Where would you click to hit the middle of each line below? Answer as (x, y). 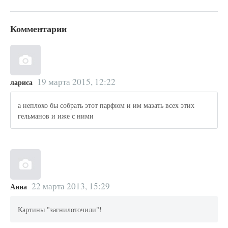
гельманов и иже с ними (56, 116)
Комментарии (38, 28)
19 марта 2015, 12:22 (76, 81)
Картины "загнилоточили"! (60, 209)
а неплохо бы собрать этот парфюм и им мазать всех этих (106, 105)
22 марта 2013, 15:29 (70, 186)
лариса (21, 82)
